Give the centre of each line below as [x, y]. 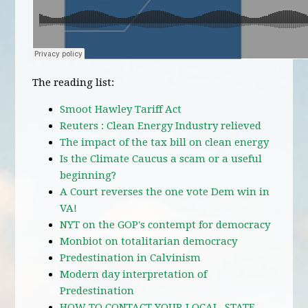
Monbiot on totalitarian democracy [149, 241]
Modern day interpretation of [134, 274]
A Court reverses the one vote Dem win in [165, 192]
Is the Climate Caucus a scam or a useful [161, 159]
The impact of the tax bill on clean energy [165, 142]
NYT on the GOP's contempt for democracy [165, 225]
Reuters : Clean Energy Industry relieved [161, 126]
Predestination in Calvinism [131, 258]
